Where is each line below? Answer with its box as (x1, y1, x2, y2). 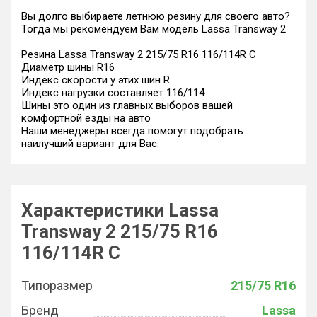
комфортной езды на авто (21, 112, 151, 125)
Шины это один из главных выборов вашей (21, 99, 233, 112)
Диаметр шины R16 (21, 61, 115, 74)
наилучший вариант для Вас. (21, 137, 159, 150)
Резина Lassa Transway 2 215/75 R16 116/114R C (21, 48, 256, 61)
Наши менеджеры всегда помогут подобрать (21, 125, 243, 137)
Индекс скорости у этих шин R (21, 74, 170, 86)
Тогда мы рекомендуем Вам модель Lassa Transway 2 (21, 23, 286, 35)
